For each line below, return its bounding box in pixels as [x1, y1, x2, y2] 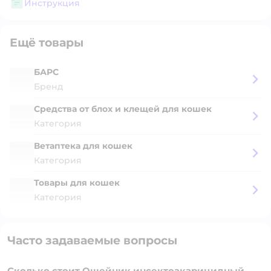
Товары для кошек [34, 177, 120, 188]
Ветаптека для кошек [34, 140, 132, 151]
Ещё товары [10, 36, 83, 50]
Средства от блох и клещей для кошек [34, 103, 212, 114]
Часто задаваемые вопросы [7, 233, 177, 247]
